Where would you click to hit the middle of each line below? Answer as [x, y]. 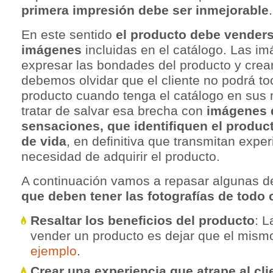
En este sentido [69, 34]
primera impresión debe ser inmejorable [145, 10]
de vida [44, 141]
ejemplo [54, 251]
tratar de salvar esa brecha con [112, 111]
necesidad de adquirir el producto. [121, 156]
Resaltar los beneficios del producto [143, 220]
